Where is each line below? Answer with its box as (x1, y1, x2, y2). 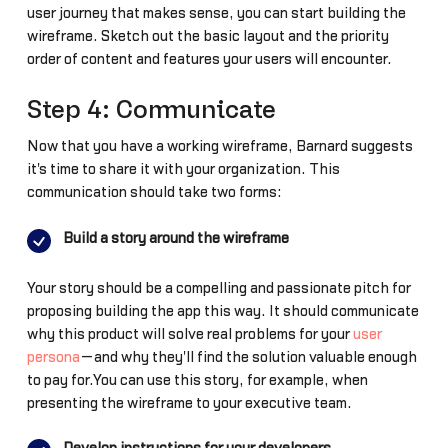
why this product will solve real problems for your (26, 326, 353, 342)
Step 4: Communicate (26, 98, 276, 124)
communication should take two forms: (26, 185, 281, 201)
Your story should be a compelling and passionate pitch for (26, 280, 411, 296)
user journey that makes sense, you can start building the (26, 6, 406, 22)
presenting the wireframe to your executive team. (26, 395, 352, 411)
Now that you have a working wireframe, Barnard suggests (26, 139, 413, 155)
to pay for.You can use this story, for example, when (26, 372, 368, 388)
